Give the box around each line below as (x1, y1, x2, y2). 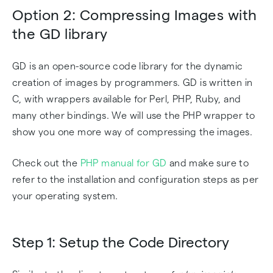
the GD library (12, 26, 108, 42)
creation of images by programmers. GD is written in (12, 77, 253, 88)
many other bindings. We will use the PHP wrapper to (12, 110, 255, 121)
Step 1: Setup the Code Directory (12, 234, 229, 250)
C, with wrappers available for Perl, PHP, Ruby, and (12, 94, 241, 104)
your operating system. (12, 191, 121, 201)
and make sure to (166, 158, 249, 168)
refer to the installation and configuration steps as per (12, 174, 259, 185)
